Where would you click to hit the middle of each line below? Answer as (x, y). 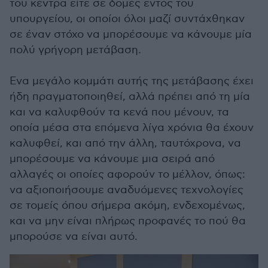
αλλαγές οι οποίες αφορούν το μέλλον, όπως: (127, 175)
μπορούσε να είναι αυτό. (74, 237)
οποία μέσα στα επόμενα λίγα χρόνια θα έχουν (132, 128)
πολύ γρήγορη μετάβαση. (75, 50)
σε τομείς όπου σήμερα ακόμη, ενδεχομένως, (127, 206)
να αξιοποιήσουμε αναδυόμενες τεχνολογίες (127, 190)
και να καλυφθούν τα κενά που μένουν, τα (119, 112)
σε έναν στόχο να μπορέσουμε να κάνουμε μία (131, 35)
